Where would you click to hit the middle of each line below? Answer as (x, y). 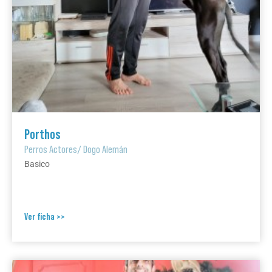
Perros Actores (51, 149)
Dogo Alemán (105, 149)
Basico (37, 164)
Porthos (42, 134)
